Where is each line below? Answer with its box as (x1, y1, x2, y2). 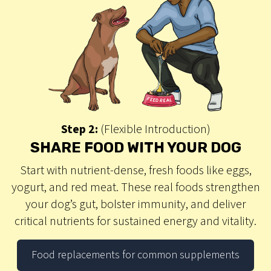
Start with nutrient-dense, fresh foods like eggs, (19, 162, 252, 179)
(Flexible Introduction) (97, 120, 211, 138)
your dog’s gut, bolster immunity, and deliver (25, 195, 246, 213)
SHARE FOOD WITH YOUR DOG (30, 139, 241, 156)
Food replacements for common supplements (31, 247, 240, 263)
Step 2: (60, 120, 98, 138)
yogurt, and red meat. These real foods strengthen (11, 178, 260, 196)
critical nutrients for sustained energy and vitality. (15, 212, 256, 230)
